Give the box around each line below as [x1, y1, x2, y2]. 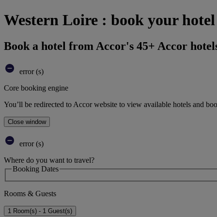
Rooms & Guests [4, 189, 56, 198]
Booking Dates [13, 164, 59, 173]
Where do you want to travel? [4, 155, 94, 164]
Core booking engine [4, 83, 68, 92]
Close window [8, 118, 46, 125]
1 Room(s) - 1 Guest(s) [8, 207, 72, 215]
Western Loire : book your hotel [4, 11, 215, 29]
